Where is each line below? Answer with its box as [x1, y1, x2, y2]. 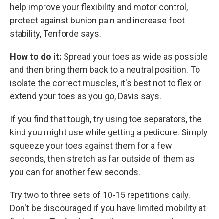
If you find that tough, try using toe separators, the [10, 113, 202, 124]
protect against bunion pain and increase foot [10, 15, 185, 25]
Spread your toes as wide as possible [62, 51, 208, 62]
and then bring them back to [10, 64, 118, 75]
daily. [171, 189, 190, 200]
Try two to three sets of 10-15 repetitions [10, 189, 169, 200]
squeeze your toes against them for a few [10, 140, 172, 151]
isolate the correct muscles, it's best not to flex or [10, 77, 201, 88]
